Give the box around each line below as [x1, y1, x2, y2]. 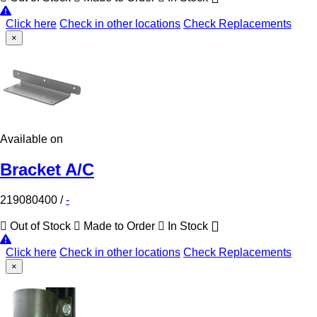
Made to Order [81, 220, 158, 233]
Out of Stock [7, 220, 74, 233]
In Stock [165, 220, 211, 233]
